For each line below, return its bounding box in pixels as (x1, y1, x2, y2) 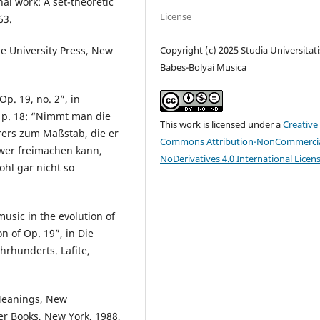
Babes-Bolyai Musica (160, 61, 247, 74)
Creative (283, 118, 319, 131)
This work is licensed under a (160, 118, 284, 131)
